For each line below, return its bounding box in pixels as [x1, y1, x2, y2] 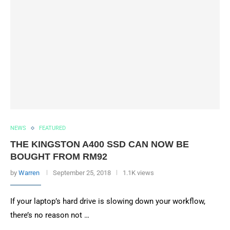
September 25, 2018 [53, 169, 111, 177]
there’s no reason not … [10, 210, 89, 220]
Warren [18, 169, 40, 177]
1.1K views [123, 169, 154, 177]
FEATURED [39, 125, 66, 131]
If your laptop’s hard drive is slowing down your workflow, [10, 197, 205, 206]
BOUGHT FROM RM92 [10, 151, 107, 162]
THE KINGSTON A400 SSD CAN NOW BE [10, 139, 189, 149]
